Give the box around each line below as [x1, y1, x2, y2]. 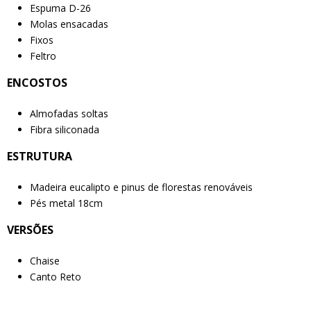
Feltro [29, 49, 56, 63]
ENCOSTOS [7, 75, 67, 91]
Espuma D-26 [29, 1, 91, 15]
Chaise [29, 254, 60, 268]
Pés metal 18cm [29, 196, 103, 210]
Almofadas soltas [29, 107, 108, 121]
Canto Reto [29, 270, 81, 284]
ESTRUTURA [7, 149, 72, 165]
